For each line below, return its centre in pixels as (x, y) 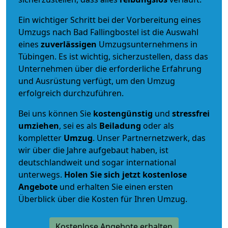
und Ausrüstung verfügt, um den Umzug (97, 81)
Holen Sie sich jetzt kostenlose (125, 174)
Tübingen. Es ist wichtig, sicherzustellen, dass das (113, 56)
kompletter (41, 138)
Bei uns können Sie (56, 113)
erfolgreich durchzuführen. (71, 93)
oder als (158, 125)
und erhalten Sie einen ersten (115, 187)
